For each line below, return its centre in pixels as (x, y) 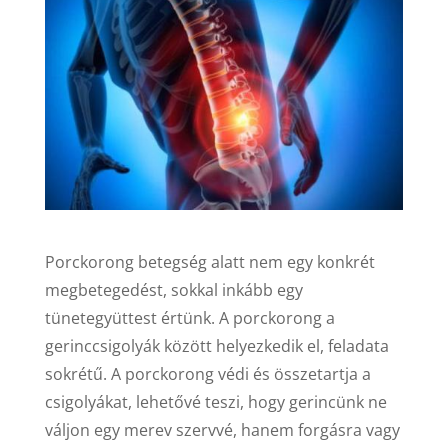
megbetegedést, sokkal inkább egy (173, 289)
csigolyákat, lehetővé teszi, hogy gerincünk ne (215, 401)
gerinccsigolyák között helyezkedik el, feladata (216, 345)
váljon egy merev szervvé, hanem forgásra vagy (222, 429)
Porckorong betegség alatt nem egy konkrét (209, 261)
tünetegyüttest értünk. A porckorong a (189, 317)
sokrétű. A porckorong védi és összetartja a (207, 373)
